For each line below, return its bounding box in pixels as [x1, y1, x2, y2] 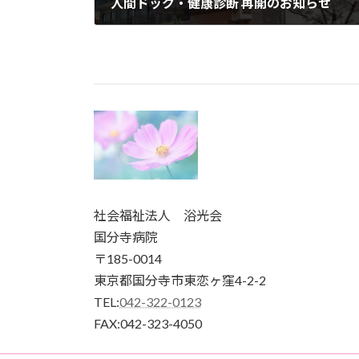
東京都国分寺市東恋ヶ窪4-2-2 [94, 272, 266, 288]
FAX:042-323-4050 [94, 316, 202, 332]
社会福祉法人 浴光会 [94, 208, 222, 224]
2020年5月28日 [125, 30, 186, 42]
